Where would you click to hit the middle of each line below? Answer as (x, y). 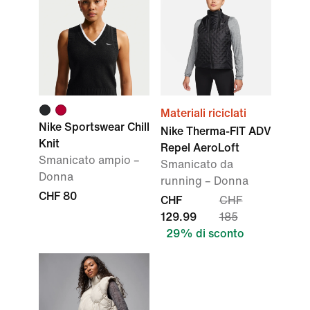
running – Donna (204, 181)
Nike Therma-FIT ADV (216, 131)
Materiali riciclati (203, 113)
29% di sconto (205, 234)
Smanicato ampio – (89, 160)
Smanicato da (197, 164)
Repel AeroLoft (200, 148)
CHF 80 (58, 196)
